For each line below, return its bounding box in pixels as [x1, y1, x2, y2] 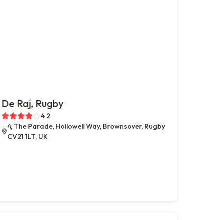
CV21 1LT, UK [7, 132, 48, 141]
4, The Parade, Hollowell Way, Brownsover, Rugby [7, 121, 165, 131]
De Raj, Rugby [1, 97, 63, 110]
